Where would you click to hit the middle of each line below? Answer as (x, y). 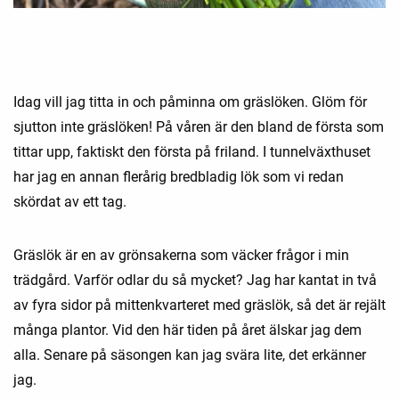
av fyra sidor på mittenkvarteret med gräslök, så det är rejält (199, 305)
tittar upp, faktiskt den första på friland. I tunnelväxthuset (192, 152)
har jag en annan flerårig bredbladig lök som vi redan (179, 177)
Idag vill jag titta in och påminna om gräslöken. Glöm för (190, 102)
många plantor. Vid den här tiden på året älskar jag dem (187, 330)
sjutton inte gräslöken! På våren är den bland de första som (199, 127)
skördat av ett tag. (70, 202)
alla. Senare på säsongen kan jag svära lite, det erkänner (190, 355)
